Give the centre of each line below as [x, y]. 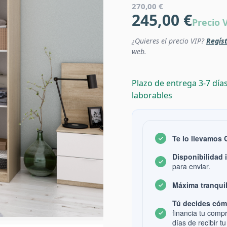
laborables [152, 95]
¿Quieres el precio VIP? [169, 41]
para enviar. [191, 166]
